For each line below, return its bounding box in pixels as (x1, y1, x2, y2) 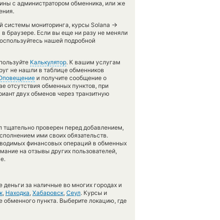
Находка (5, 189, 29, 196)
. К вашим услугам (66, 58, 120, 66)
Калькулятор (30, 58, 66, 66)
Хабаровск (32, 189, 63, 196)
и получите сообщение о (35, 74, 107, 82)
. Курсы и (81, 189, 107, 196)
